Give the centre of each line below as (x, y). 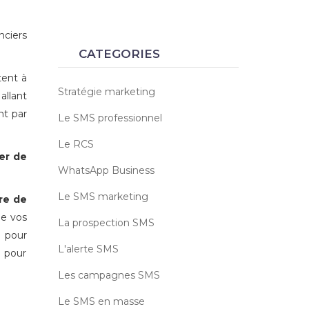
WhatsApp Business (106, 170)
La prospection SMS (106, 223)
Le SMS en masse (101, 301)
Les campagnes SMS (109, 275)
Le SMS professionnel (110, 118)
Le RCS (76, 144)
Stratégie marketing (106, 92)
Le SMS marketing (103, 197)
